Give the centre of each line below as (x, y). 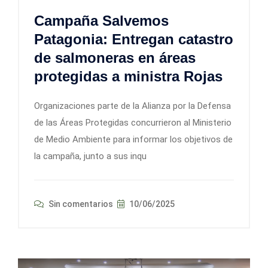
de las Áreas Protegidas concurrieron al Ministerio (133, 122)
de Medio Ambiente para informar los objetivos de (133, 139)
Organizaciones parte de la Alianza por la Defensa (133, 106)
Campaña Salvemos (101, 20)
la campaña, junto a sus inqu (90, 156)
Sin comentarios (80, 204)
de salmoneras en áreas (115, 57)
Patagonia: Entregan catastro (134, 39)
